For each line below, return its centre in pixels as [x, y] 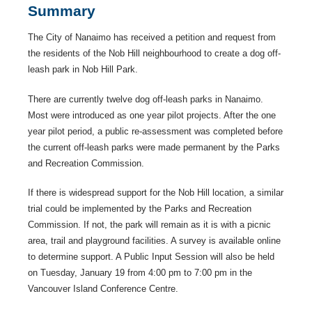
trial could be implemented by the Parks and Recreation [140, 209]
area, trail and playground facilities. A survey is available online [154, 241]
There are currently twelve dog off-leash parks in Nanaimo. [146, 99]
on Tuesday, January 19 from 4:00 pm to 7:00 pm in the [140, 273]
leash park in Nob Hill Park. [83, 69]
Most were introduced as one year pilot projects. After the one [152, 115]
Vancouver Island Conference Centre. [103, 289]
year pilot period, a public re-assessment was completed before [155, 131]
